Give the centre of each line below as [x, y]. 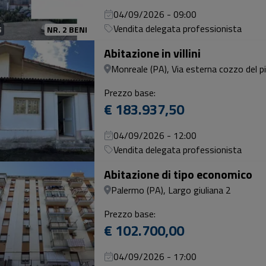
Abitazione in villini [152, 53]
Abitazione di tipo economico [178, 174]
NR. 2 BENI [67, 29]
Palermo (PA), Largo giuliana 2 [171, 190]
